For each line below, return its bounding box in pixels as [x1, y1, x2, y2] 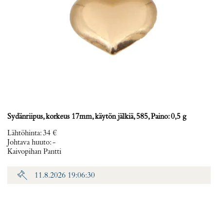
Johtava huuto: [7, 139, 53, 146]
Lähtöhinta [7, 129, 40, 137]
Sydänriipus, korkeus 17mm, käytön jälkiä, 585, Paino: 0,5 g [7, 113, 186, 121]
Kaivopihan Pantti [7, 148, 61, 156]
